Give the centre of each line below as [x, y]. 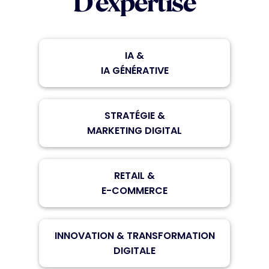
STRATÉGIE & [134, 116]
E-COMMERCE [134, 191]
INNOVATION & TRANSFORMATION [134, 236]
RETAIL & [134, 176]
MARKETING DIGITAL [134, 131]
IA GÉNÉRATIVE [134, 71]
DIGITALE [134, 251]
